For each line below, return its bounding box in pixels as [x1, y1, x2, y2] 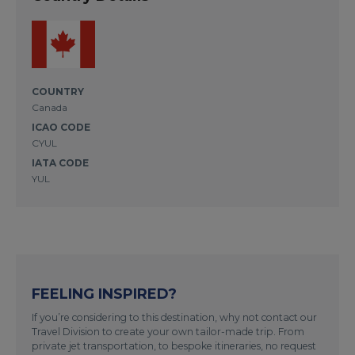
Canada [32, 101, 67, 113]
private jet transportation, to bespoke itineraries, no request [32, 339, 316, 352]
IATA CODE [32, 156, 89, 169]
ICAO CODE [32, 120, 90, 133]
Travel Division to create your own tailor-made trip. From [32, 325, 304, 338]
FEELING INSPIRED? [32, 284, 177, 303]
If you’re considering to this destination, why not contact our [32, 311, 317, 323]
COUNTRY [32, 85, 84, 97]
